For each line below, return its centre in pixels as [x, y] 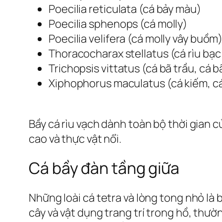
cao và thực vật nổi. [75, 139]
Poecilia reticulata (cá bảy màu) [125, 9]
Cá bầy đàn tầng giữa [104, 168]
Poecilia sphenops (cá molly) [118, 24]
